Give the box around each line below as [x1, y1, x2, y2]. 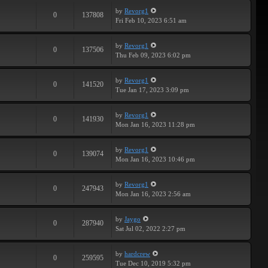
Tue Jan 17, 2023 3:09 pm [115, 86, 189, 93]
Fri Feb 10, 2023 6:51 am [115, 17, 187, 24]
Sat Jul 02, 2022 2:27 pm [115, 225, 185, 232]
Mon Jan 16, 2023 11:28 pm [115, 121, 195, 128]
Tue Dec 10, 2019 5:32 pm [115, 260, 191, 267]
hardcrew [124, 250, 150, 257]
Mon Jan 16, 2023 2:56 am [115, 190, 191, 197]
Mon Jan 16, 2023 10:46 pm [115, 156, 195, 163]
